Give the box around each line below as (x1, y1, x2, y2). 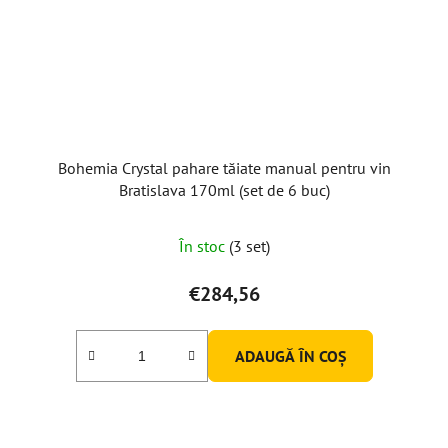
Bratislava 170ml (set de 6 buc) (118, 179, 330, 200)
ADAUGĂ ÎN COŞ (234, 345, 346, 366)
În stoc (178, 235, 229, 256)
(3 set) (228, 235, 270, 256)
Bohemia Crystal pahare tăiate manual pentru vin (57, 157, 391, 178)
